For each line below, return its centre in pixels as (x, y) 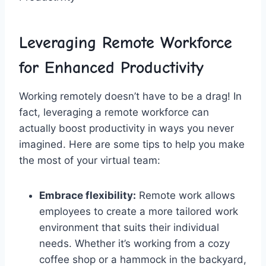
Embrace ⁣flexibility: (88, 195)
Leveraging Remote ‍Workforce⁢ (126, 42)
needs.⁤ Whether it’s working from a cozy (134, 243)
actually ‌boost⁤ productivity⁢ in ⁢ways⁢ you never (126, 128)
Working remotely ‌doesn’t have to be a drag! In (130, 96)
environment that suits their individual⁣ (129, 227)
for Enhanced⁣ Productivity (111, 67)
